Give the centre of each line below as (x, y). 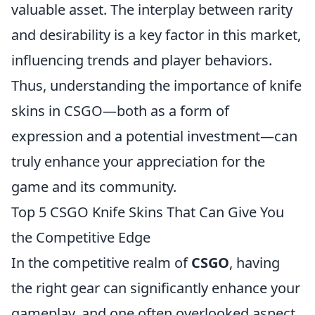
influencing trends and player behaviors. (142, 60)
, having (255, 263)
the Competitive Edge (81, 237)
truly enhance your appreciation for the (138, 161)
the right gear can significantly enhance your (156, 288)
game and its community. (94, 187)
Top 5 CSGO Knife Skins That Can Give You (148, 212)
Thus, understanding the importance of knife (156, 85)
